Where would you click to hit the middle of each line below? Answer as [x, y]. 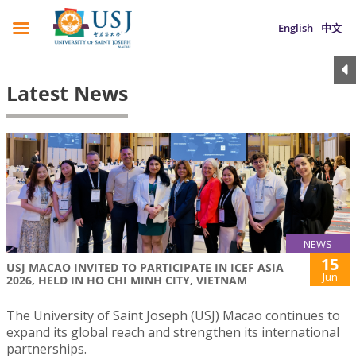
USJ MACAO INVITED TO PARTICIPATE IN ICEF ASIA [145, 268]
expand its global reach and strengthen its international [173, 333]
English [296, 28]
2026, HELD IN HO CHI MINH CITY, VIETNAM [127, 281]
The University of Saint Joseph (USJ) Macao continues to [173, 316]
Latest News [67, 93]
